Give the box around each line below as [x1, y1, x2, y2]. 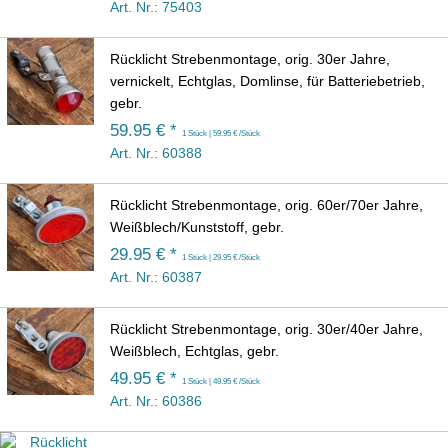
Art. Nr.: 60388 [110, 145, 202, 162]
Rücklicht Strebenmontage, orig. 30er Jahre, [110, 51, 390, 68]
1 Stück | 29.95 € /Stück [182, 252, 260, 263]
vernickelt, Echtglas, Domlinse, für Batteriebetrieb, [110, 73, 425, 90]
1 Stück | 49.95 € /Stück [182, 376, 260, 387]
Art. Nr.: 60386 [110, 393, 202, 410]
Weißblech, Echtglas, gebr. [110, 343, 279, 360]
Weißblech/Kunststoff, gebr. [110, 219, 284, 236]
